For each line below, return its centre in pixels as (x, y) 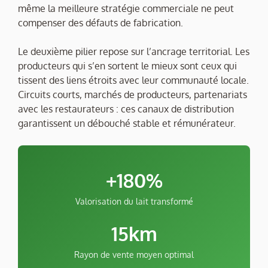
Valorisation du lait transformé (134, 201)
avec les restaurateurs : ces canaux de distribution (126, 109)
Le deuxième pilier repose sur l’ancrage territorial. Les (134, 52)
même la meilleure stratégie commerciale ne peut (126, 9)
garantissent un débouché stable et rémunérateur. (127, 124)
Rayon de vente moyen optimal (134, 255)
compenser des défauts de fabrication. (100, 23)
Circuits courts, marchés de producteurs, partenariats (133, 95)
